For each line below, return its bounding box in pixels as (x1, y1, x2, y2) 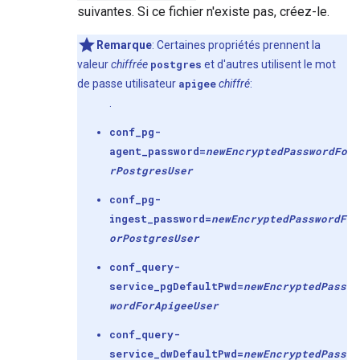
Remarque (96, 39, 152, 51)
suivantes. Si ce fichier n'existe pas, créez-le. (77, 4, 329, 19)
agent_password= (109, 145, 206, 157)
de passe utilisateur (77, 77, 178, 90)
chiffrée (111, 58, 148, 71)
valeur (77, 58, 111, 71)
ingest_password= (109, 212, 211, 225)
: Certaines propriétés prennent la (152, 39, 321, 51)
